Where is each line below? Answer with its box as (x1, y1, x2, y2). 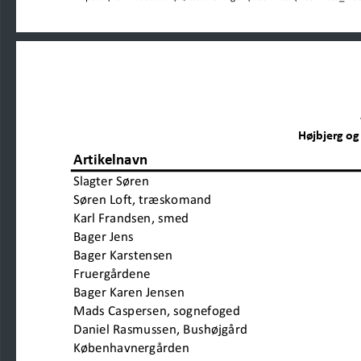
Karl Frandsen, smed (73, 210, 285, 226)
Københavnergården (73, 339, 251, 356)
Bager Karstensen (73, 247, 173, 263)
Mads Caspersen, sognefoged (73, 302, 240, 319)
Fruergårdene (73, 265, 238, 282)
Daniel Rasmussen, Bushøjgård (73, 321, 247, 338)
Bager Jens (73, 228, 134, 245)
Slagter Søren (73, 173, 150, 190)
